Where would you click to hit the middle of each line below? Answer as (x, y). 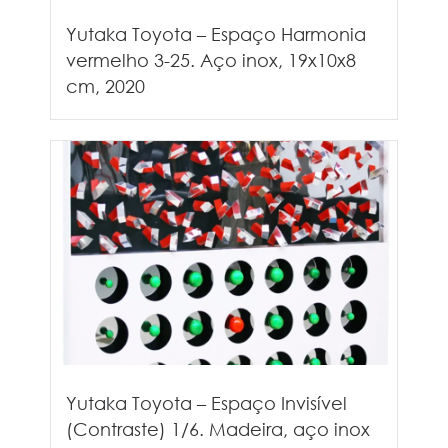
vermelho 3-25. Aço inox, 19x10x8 (211, 59)
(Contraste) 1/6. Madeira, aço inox (218, 428)
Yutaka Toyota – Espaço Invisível (206, 402)
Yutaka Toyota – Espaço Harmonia (216, 33)
